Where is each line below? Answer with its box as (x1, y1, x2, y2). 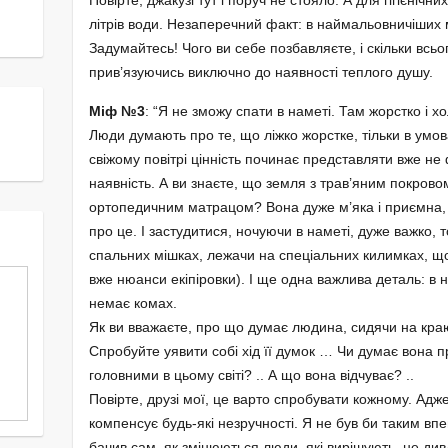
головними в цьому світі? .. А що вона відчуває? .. (88, 367, 414, 384)
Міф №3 (88, 103, 145, 120)
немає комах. (88, 295, 177, 312)
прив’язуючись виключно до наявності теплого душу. (88, 64, 433, 81)
